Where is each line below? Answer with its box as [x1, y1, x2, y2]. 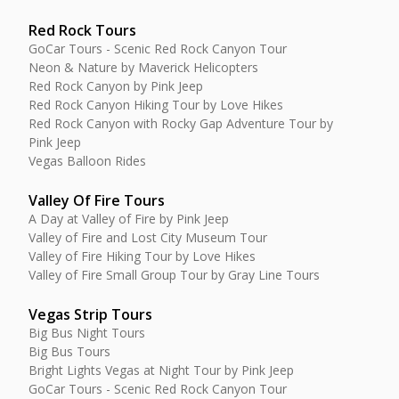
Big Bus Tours [28, 343, 110, 360]
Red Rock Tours [28, 20, 136, 40]
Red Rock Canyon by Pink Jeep [28, 77, 203, 94]
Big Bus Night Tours [28, 324, 145, 341]
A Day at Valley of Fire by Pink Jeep [28, 210, 229, 227]
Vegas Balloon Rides [28, 152, 146, 169]
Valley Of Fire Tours [28, 191, 165, 210]
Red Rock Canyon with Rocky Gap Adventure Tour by [28, 115, 333, 132]
